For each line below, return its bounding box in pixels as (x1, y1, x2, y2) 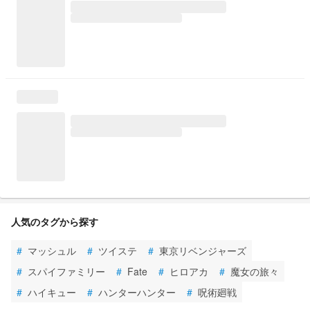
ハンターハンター (98, 284, 176, 299)
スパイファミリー (28, 264, 105, 278)
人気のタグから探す (11, 214, 98, 228)
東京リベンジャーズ (159, 243, 246, 257)
